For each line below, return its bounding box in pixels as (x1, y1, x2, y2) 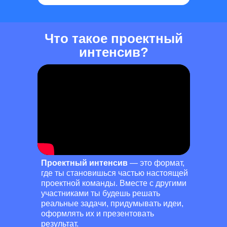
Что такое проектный (44, 31, 183, 46)
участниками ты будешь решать (41, 189, 160, 198)
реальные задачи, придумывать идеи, (41, 199, 183, 208)
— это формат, (128, 159, 184, 167)
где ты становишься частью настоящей (41, 169, 188, 177)
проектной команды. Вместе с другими (41, 179, 186, 187)
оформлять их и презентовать (41, 209, 154, 218)
